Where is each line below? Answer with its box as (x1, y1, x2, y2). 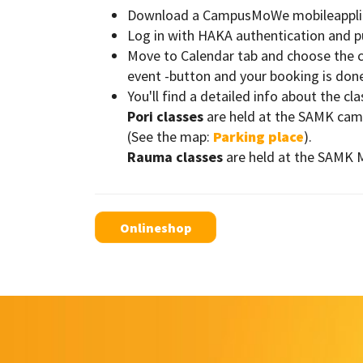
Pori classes (127, 106, 203, 126)
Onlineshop (120, 219, 191, 236)
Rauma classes (127, 147, 223, 166)
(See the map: (127, 126, 210, 146)
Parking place (210, 126, 304, 146)
